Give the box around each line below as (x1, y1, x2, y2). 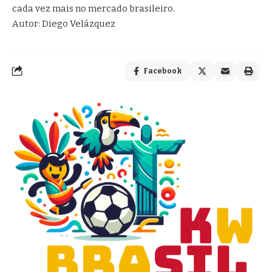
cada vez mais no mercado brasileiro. (12, 2, 175, 14)
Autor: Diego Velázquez (12, 18, 115, 29)
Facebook (143, 66, 182, 75)
